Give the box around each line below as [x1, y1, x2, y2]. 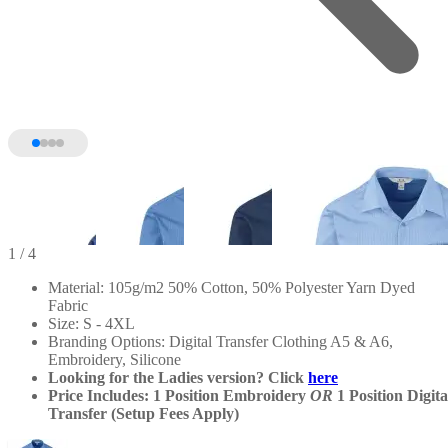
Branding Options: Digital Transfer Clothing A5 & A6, [48, 332, 393, 350]
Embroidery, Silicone [48, 350, 181, 368]
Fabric [48, 296, 88, 314]
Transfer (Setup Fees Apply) [48, 404, 239, 422]
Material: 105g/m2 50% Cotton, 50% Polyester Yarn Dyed [48, 278, 415, 296]
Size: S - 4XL [48, 314, 135, 332]
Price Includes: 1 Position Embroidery [48, 386, 310, 404]
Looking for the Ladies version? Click [48, 368, 308, 386]
